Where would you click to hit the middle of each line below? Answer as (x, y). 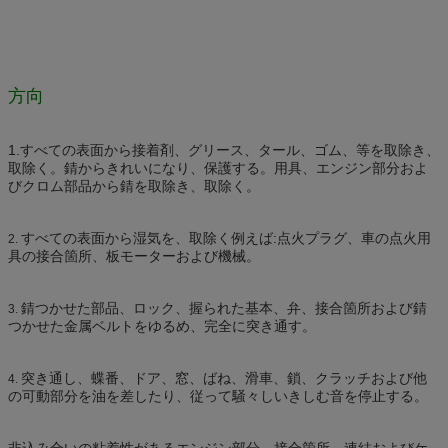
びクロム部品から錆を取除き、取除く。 (134, 185)
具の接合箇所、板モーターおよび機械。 (134, 255)
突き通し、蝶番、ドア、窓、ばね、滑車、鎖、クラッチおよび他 (224, 377)
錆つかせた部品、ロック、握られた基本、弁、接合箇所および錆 (224, 307)
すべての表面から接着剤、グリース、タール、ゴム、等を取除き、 (230, 149)
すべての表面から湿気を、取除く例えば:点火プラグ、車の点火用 (226, 237)
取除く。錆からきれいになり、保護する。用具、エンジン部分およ (218, 167)
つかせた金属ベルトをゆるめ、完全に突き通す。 (162, 325)
